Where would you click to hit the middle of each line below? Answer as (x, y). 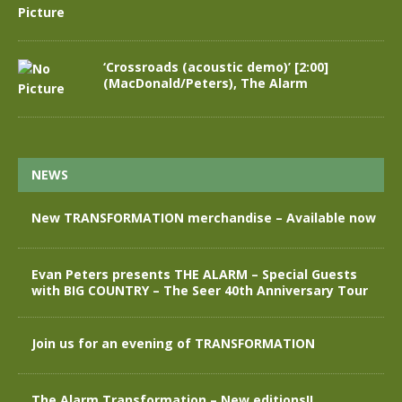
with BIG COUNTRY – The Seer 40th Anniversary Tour (200, 290)
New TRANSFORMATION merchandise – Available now (204, 218)
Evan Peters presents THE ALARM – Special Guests (194, 274)
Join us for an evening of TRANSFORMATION (173, 343)
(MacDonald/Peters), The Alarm (205, 83)
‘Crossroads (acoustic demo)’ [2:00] (216, 67)
